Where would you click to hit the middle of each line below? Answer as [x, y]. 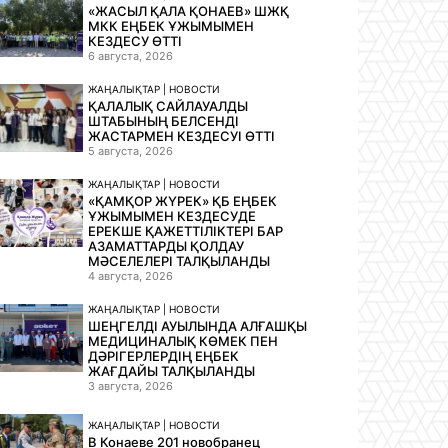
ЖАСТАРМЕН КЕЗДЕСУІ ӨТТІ [182, 135]
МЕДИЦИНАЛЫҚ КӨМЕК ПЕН [183, 340]
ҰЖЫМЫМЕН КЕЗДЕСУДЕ [172, 215]
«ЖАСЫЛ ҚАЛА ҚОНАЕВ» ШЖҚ [189, 10]
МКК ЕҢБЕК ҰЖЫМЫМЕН [171, 25]
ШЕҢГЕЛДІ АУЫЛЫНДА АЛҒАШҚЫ [198, 325]
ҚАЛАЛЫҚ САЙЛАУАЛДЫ [168, 105]
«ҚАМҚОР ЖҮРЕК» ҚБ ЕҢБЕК [183, 200]
